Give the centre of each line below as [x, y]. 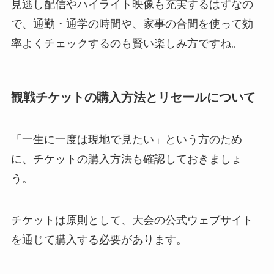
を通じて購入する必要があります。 [99, 239]
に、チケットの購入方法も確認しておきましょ [126, 159]
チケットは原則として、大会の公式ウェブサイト [132, 220]
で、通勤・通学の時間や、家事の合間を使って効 [132, 24]
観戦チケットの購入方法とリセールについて [133, 97]
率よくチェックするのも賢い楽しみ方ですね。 [126, 43]
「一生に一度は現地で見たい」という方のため [126, 140]
